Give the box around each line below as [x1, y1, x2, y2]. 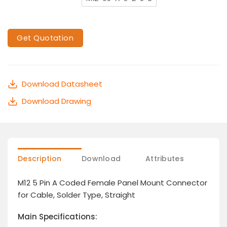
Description [18, 153, 62, 164]
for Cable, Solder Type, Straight [18, 189, 135, 200]
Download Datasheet [22, 78, 102, 89]
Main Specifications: [18, 211, 97, 222]
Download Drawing [22, 95, 91, 106]
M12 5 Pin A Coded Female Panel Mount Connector [18, 177, 207, 188]
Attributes [145, 153, 184, 164]
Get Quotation [17, 32, 74, 43]
